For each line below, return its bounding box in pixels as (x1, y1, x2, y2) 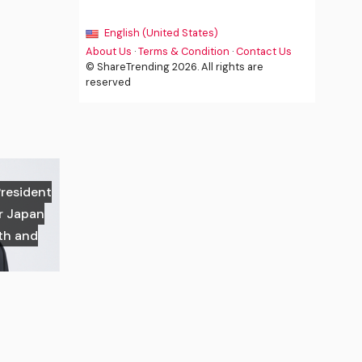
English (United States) (102, 26, 219, 40)
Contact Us (236, 44, 293, 59)
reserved (86, 75, 132, 90)
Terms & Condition (138, 44, 230, 59)
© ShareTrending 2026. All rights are (86, 60, 264, 74)
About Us (86, 44, 133, 59)
